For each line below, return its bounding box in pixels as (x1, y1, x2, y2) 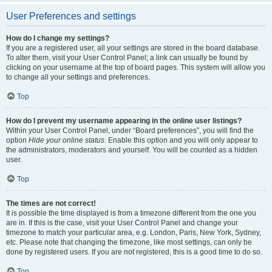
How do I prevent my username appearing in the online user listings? (6, 117, 242, 125)
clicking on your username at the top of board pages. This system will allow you (6, 63, 265, 72)
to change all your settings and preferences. (6, 73, 150, 81)
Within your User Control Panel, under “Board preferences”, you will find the (6, 126, 254, 135)
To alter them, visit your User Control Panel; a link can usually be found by (6, 53, 248, 62)
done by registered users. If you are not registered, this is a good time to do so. (6, 248, 262, 256)
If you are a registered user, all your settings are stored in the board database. (6, 44, 260, 52)
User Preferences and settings (6, 11, 136, 21)
